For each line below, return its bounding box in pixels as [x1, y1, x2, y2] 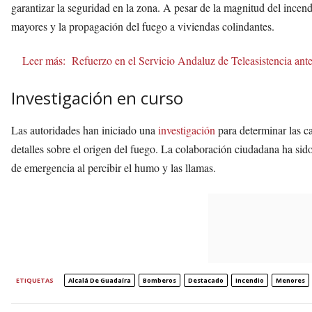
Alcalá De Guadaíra [68, 276, 131, 286]
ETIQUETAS [16, 276, 54, 286]
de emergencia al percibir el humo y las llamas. [11, 160, 216, 175]
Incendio [235, 276, 264, 286]
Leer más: [22, 53, 65, 68]
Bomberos [143, 276, 176, 286]
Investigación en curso [11, 86, 183, 110]
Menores [276, 276, 305, 286]
